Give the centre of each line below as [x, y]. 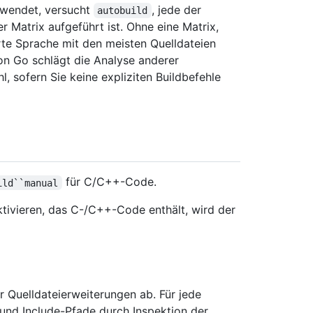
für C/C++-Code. [109, 182]
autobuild [123, 11]
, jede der [178, 10]
